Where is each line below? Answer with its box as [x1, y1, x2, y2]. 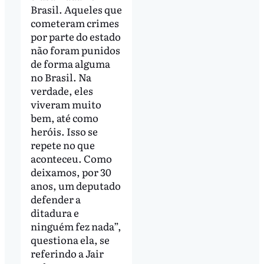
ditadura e [30, 204, 79, 220]
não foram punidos [30, 42, 120, 57]
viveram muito [30, 96, 101, 111]
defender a [30, 191, 81, 206]
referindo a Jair [30, 245, 104, 260]
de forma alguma [30, 55, 110, 71]
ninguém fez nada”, [30, 218, 121, 233]
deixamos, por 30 [30, 164, 111, 179]
